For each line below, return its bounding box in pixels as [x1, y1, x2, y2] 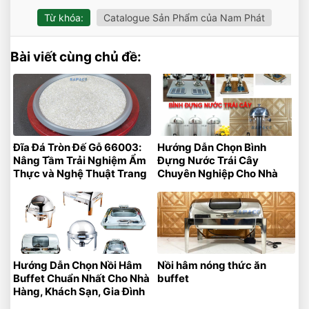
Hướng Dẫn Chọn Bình [157, 141, 266, 154]
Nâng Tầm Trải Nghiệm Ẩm [13, 154, 146, 168]
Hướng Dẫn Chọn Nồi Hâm [13, 259, 142, 272]
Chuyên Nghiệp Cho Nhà [157, 167, 278, 181]
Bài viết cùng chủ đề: [10, 48, 141, 65]
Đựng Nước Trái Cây [157, 154, 259, 168]
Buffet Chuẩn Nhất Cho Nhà [13, 272, 150, 286]
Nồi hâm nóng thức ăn [157, 259, 266, 272]
